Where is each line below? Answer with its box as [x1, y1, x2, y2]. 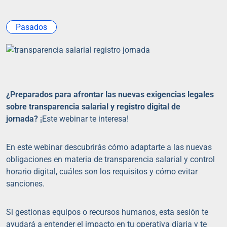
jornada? [6, 114, 40, 124]
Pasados [16, 22, 47, 32]
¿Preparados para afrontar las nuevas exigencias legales [6, 90, 214, 99]
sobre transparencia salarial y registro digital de [6, 102, 180, 111]
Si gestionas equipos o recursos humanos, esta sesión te [6, 207, 208, 217]
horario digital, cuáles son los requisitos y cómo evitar [6, 167, 198, 176]
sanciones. [6, 179, 45, 188]
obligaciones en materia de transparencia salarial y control [6, 155, 215, 164]
